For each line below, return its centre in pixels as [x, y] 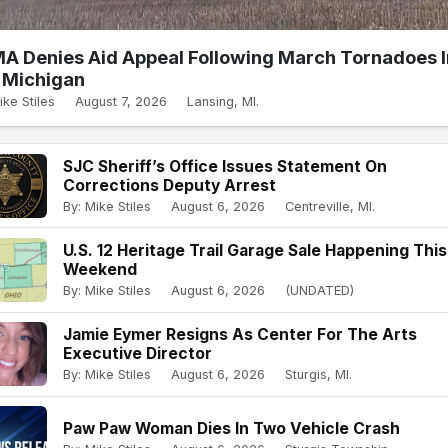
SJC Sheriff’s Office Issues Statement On [225, 166]
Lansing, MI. [223, 102]
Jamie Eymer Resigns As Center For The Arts [240, 335]
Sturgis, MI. [318, 375]
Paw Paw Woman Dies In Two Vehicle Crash [231, 428]
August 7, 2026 [121, 102]
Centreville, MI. [330, 206]
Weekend [100, 270]
